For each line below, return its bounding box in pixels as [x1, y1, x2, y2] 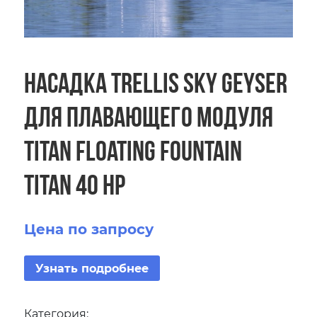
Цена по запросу [24, 218, 154, 238]
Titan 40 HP [24, 168, 126, 200]
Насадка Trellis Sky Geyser [24, 67, 288, 98]
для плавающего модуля [24, 100, 274, 132]
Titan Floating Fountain [24, 134, 243, 166]
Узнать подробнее [35, 260, 149, 275]
